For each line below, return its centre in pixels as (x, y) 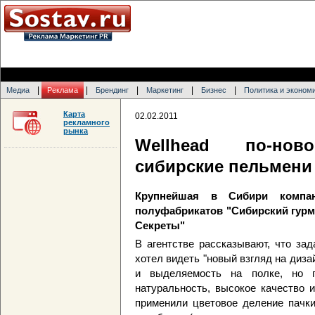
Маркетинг (165, 90)
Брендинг (112, 90)
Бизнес (214, 90)
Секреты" (160, 226)
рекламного (86, 122)
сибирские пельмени (224, 167)
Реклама (63, 90)
